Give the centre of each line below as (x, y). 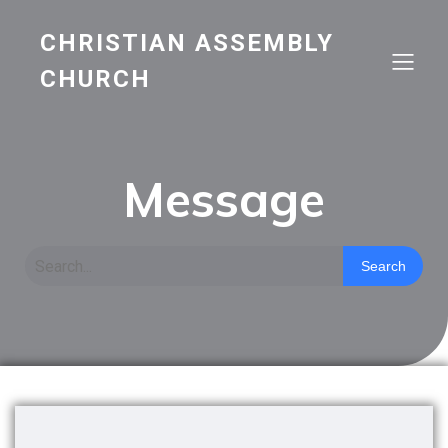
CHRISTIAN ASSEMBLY (187, 43)
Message (224, 199)
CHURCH (95, 79)
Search (383, 266)
